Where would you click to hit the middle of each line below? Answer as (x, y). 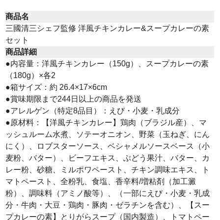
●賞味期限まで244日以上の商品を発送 (74, 99)
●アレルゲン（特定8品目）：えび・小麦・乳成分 (93, 110)
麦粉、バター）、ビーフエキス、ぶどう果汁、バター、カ (108, 158)
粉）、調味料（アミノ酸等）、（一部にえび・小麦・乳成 (108, 193)
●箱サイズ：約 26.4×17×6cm (56, 87)
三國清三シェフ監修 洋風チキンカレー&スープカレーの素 (108, 28)
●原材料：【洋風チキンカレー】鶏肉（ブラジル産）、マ (106, 122)
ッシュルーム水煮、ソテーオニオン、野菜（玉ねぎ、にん (108, 134)
